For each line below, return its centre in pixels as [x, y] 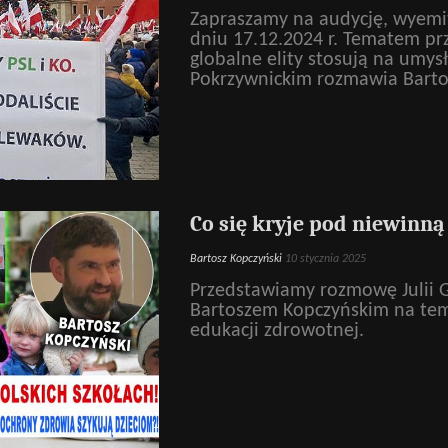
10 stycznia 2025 [325, 259]
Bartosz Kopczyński [235, 259]
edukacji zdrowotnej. [276, 330]
